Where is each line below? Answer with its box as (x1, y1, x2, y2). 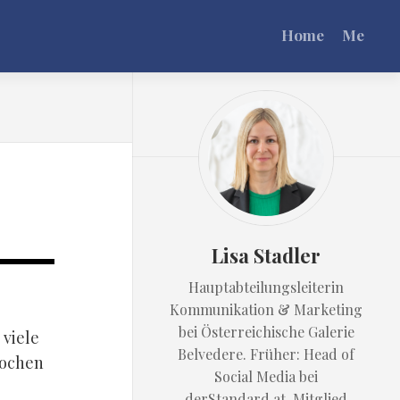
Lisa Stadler (212, 242, 321, 269)
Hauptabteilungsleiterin (188, 278, 344, 296)
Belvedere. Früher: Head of (178, 345, 354, 363)
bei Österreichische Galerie (178, 322, 354, 341)
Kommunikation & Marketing (170, 300, 362, 319)
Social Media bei (214, 367, 318, 386)
